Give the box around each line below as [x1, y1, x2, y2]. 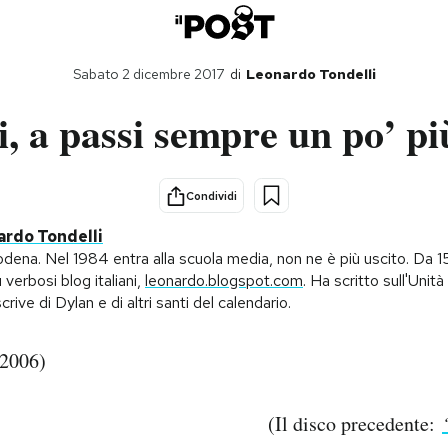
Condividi [186, 188, 237, 203]
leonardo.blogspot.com [145, 269, 303, 291]
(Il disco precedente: [268, 410, 442, 437]
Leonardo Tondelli [245, 65, 376, 83]
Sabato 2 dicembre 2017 [72, 65, 224, 83]
